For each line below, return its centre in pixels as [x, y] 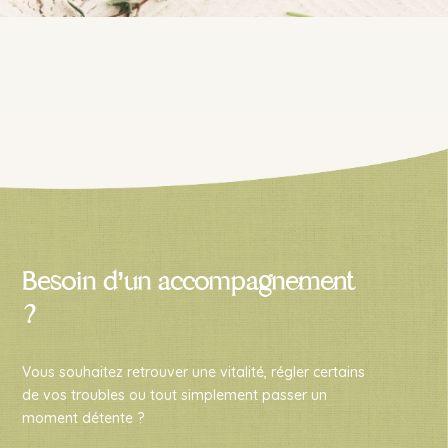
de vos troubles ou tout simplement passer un [174, 394]
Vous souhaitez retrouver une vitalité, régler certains [193, 371]
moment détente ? [82, 417]
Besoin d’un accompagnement [188, 281]
